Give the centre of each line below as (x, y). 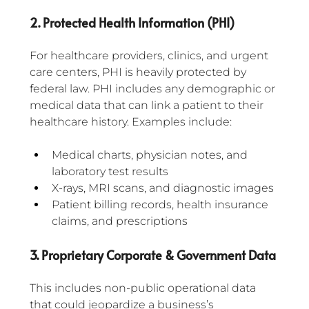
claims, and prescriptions (120, 221)
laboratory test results (110, 172)
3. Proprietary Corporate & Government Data (153, 255)
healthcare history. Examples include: (131, 122)
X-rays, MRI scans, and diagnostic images (163, 188)
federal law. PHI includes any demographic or (154, 89)
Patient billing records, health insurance (161, 205)
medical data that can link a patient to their (148, 106)
